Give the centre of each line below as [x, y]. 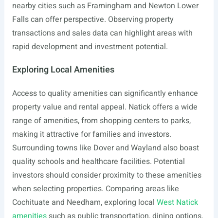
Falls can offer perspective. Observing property [93, 19]
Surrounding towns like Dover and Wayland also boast [105, 148]
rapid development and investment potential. [90, 47]
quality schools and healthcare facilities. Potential [98, 162]
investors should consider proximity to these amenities [107, 175]
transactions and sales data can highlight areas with [102, 33]
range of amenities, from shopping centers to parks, [101, 121]
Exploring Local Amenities [63, 70]
